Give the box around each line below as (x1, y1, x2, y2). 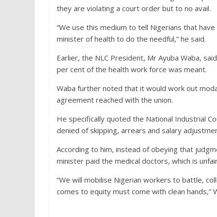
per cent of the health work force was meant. (57, 64, 207, 74)
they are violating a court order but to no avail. (57, 3, 211, 13)
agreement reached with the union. (57, 94, 173, 105)
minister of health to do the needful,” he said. (57, 33, 206, 44)
